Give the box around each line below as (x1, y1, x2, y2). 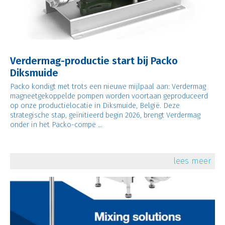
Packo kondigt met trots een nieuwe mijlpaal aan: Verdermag (10, 82, 206, 91)
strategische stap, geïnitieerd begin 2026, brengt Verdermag (10, 110, 200, 120)
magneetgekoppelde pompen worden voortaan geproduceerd (10, 91, 208, 101)
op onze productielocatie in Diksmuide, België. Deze (10, 101, 180, 110)
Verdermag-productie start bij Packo (10, 55, 178, 67)
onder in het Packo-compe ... (10, 120, 102, 130)
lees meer (173, 156, 211, 166)
